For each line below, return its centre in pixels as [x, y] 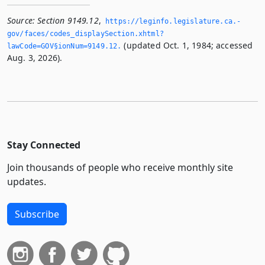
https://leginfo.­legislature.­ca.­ [173, 21]
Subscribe [37, 214]
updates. [27, 182]
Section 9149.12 [68, 20]
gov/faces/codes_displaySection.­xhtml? [85, 34]
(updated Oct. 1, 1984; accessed [187, 45]
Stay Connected [44, 145]
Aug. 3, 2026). [35, 58]
